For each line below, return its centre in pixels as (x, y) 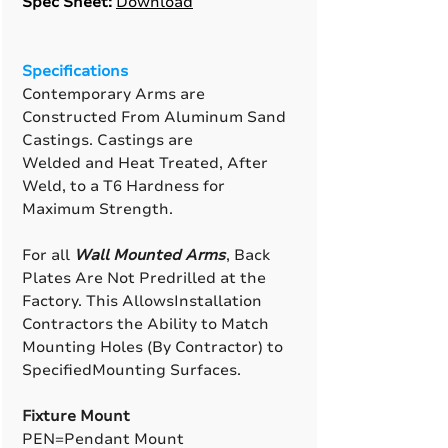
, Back (248, 255)
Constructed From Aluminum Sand (154, 117)
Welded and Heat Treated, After (145, 163)
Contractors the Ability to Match (145, 324)
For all (48, 255)
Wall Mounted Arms (149, 255)
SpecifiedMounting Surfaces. (131, 370)
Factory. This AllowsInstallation (142, 301)
